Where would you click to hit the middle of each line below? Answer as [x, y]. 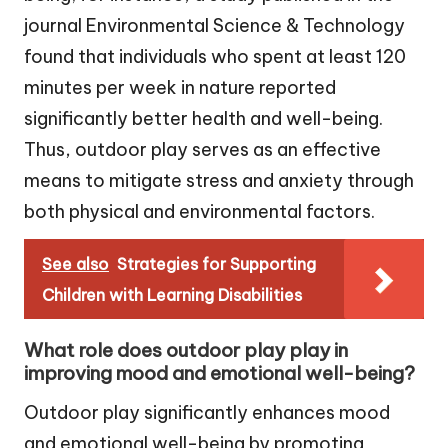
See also [75, 264]
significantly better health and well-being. [203, 119]
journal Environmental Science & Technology [214, 26]
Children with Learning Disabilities [172, 295]
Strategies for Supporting [216, 264]
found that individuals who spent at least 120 [215, 57]
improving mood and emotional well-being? [219, 372]
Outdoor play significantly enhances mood [207, 412]
